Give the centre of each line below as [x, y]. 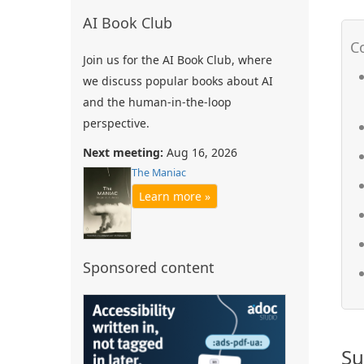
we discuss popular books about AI [178, 81]
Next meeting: [123, 152]
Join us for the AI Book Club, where [178, 60]
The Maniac [159, 173]
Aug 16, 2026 [200, 152]
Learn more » [175, 196]
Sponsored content [149, 268]
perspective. [116, 123]
